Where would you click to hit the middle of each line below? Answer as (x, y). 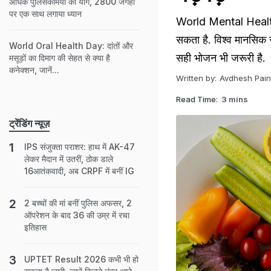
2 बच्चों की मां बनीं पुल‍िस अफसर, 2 (78, 203)
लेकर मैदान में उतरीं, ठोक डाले (69, 159)
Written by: (196, 78)
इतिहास (35, 227)
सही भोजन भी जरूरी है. (221, 58)
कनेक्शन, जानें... (34, 70)
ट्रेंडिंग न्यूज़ (29, 123)
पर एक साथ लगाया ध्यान (45, 14)
